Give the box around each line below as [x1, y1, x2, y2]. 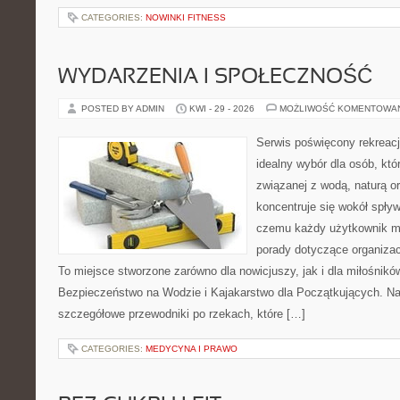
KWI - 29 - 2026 [189, 104, 254, 113]
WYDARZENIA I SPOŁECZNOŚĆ [58, 68, 372, 87]
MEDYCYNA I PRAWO [146, 344, 237, 354]
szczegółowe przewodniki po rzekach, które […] [58, 307, 305, 321]
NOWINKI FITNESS [146, 12, 226, 22]
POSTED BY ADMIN [81, 104, 167, 113]
